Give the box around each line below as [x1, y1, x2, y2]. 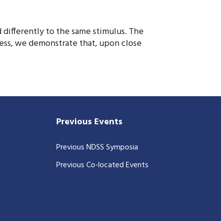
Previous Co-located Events [56, 158, 149, 172]
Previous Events [56, 114, 123, 129]
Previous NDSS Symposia [56, 141, 139, 154]
